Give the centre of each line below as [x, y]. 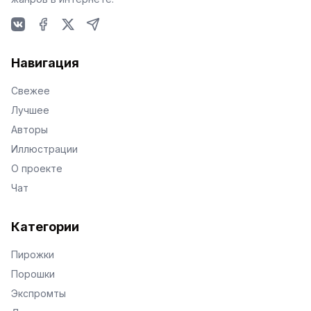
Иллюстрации [44, 149]
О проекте [37, 168]
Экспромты [39, 293]
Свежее [31, 91]
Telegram [110, 39]
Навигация [45, 63]
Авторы [30, 129]
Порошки [33, 274]
